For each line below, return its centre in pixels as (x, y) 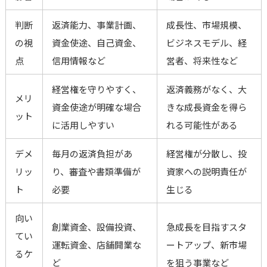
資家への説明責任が (206, 172)
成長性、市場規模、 (206, 25)
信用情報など (78, 61)
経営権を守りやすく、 (96, 89)
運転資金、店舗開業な (96, 245)
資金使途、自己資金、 (96, 43)
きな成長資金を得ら (206, 107)
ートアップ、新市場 (206, 245)
